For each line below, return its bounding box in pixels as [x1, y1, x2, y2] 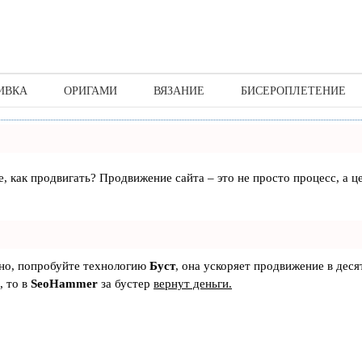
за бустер [98, 276, 154, 290]
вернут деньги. [154, 276, 232, 290]
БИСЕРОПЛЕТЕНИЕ [241, 85, 346, 98]
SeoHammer [31, 276, 98, 290]
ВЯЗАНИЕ [154, 85, 204, 98]
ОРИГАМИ [64, 85, 117, 98]
